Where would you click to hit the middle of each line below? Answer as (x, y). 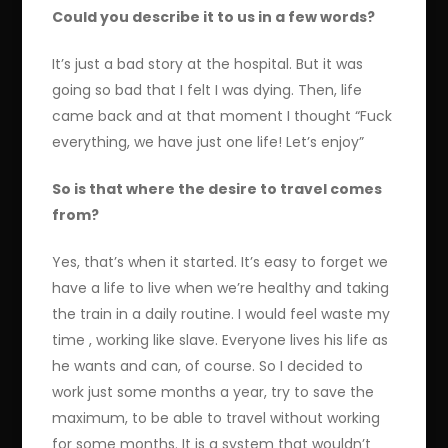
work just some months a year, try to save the (213, 391)
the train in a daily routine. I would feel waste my (221, 313)
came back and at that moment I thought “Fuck (222, 115)
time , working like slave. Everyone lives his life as (220, 339)
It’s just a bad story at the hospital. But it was (208, 63)
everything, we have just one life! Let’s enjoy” (208, 141)
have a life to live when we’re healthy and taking (221, 287)
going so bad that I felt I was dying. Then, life (207, 89)
